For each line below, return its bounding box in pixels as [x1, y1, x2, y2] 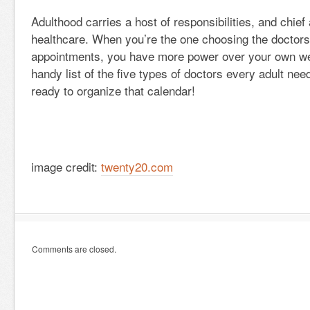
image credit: [31, 158, 101, 175]
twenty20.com [101, 158, 173, 175]
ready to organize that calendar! [31, 82, 195, 99]
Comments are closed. [32, 243, 116, 255]
